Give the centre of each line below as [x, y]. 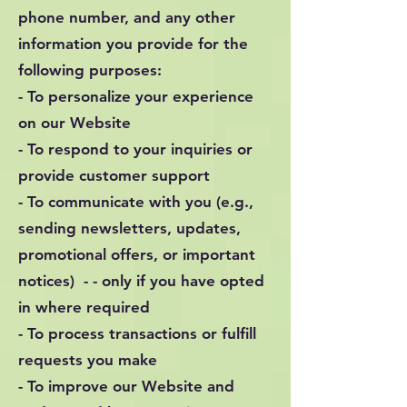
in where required [84, 307]
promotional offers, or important [137, 254]
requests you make [88, 360]
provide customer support [114, 175]
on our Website [74, 123]
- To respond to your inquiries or [135, 149]
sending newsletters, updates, [129, 228]
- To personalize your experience [136, 96]
